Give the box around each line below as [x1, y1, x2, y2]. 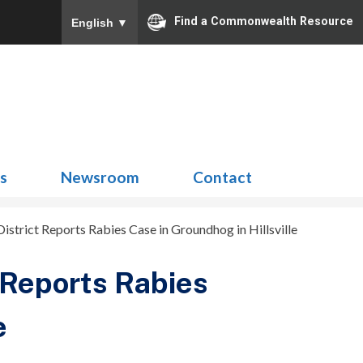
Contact [193, 168, 252, 186]
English [71, 15, 117, 29]
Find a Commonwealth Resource [174, 15, 353, 28]
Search [291, 86, 329, 101]
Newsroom [61, 168, 139, 186]
